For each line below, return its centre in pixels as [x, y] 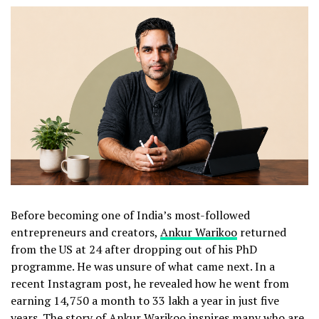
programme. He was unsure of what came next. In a [143, 266]
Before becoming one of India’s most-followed [130, 215]
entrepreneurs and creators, [85, 232]
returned [262, 232]
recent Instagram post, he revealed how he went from [150, 283]
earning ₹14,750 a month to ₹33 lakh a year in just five [145, 300]
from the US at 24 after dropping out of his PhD [134, 249]
